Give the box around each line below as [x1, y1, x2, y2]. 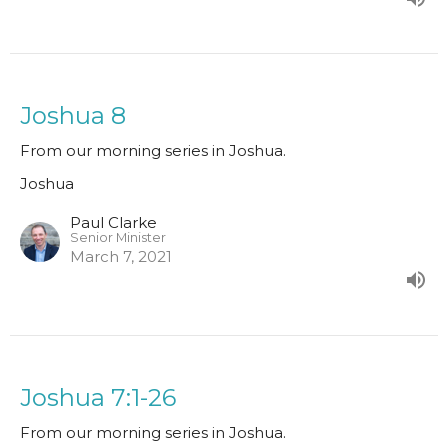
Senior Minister [70, 230, 166, 246]
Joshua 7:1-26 [20, 383, 176, 413]
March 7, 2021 [70, 247, 172, 267]
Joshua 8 [20, 101, 126, 131]
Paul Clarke [70, 213, 157, 233]
